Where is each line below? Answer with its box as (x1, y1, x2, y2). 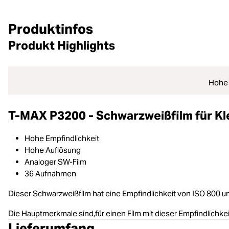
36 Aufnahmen (25, 168, 76, 178)
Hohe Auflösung (25, 145, 81, 155)
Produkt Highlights (8, 37, 115, 53)
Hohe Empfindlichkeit (25, 133, 99, 143)
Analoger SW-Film (25, 156, 86, 167)
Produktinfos (8, 20, 93, 37)
